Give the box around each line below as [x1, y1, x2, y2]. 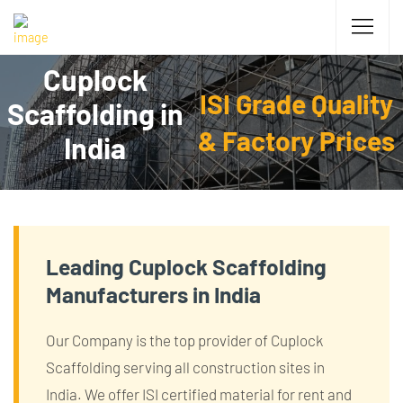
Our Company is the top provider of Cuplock [46, 331, 323, 349]
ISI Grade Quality [200, 87, 394, 120]
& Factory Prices [198, 124, 396, 157]
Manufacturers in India [46, 281, 261, 308]
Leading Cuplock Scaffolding [46, 253, 327, 280]
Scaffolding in [6, 96, 184, 130]
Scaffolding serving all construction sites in [46, 358, 325, 376]
